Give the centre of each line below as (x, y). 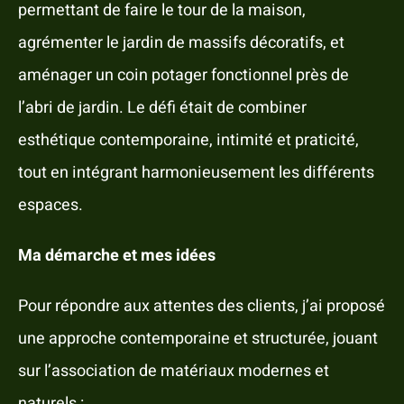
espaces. (50, 206)
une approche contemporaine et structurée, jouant (197, 339)
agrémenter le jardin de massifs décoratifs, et (181, 43)
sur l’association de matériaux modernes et (173, 372)
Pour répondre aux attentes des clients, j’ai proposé (201, 307)
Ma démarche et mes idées (116, 256)
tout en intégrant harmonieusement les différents (196, 173)
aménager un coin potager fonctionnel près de (183, 76)
